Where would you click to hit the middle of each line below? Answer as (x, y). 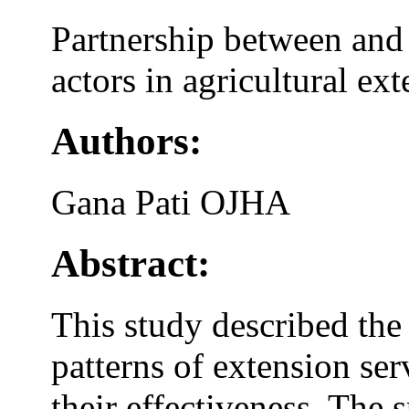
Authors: (127, 142)
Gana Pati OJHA (171, 203)
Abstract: (131, 264)
